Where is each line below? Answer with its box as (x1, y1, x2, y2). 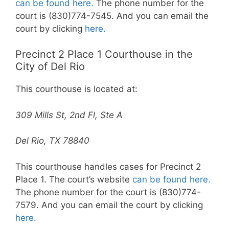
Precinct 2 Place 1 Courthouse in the (15, 48, 193, 61)
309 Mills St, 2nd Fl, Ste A (15, 109, 123, 120)
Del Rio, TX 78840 (15, 135, 89, 146)
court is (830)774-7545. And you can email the (15, 10, 209, 21)
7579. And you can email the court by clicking (15, 199, 203, 210)
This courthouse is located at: (15, 84, 138, 95)
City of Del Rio (15, 60, 85, 73)
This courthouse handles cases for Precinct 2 (15, 161, 201, 172)
